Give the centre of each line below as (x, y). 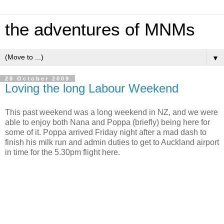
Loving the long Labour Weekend (92, 88)
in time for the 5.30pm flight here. (62, 152)
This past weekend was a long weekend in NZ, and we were (111, 112)
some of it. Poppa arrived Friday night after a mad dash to (106, 132)
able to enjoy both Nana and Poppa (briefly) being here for (107, 122)
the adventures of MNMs (100, 29)
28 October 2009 (37, 78)
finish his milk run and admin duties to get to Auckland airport (112, 142)
